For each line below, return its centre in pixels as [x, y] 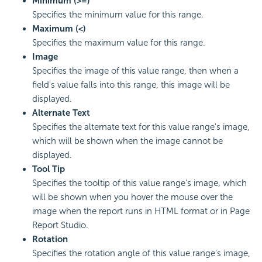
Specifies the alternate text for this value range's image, [141, 127]
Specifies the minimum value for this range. [118, 14]
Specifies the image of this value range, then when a [135, 70]
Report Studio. [60, 225]
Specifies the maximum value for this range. [119, 42]
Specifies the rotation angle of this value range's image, [141, 253]
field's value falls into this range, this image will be [131, 85]
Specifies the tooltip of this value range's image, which [139, 183]
